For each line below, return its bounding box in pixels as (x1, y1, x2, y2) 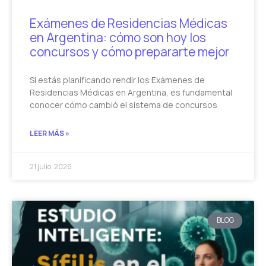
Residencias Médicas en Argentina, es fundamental (30, 87, 232, 99)
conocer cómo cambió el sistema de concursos (30, 99, 217, 111)
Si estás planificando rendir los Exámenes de (30, 74, 205, 86)
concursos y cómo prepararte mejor (30, 43, 229, 61)
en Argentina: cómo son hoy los (30, 29, 206, 46)
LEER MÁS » (30, 128, 69, 139)
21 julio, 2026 (30, 161, 72, 172)
